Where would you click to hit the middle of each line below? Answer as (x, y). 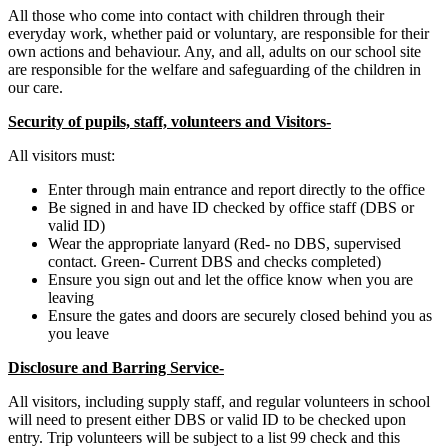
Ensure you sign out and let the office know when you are (230, 280)
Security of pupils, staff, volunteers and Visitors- (169, 122)
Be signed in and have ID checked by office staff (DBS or (231, 208)
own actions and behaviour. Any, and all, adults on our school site (214, 52)
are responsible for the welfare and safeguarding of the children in (214, 70)
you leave (78, 334)
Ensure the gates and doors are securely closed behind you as (240, 316)
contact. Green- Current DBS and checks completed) (214, 262)
